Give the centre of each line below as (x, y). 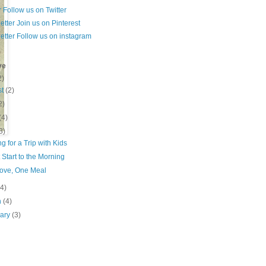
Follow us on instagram (53, 37)
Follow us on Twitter (34, 10)
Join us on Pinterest (47, 23)
